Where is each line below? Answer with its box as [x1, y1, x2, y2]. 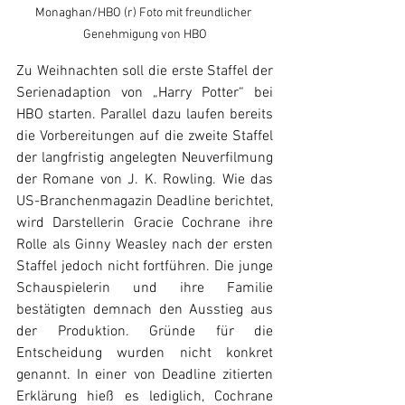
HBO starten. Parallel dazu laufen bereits [16, 106, 273, 124]
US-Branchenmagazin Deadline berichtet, [16, 193, 273, 211]
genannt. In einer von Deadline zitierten [16, 366, 273, 384]
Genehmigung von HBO [82, 27, 207, 42]
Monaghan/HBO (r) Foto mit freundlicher [34, 5, 255, 21]
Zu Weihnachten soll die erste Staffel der [16, 62, 273, 80]
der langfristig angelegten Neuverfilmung [16, 149, 273, 167]
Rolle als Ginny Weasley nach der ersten [16, 236, 273, 254]
